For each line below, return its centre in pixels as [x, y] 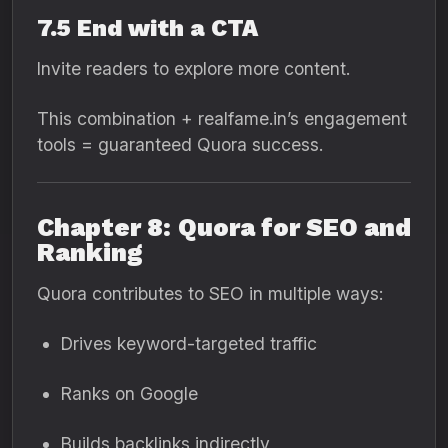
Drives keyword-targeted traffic [189, 343]
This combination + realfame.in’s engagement [222, 118]
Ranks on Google [129, 393]
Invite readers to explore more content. [193, 68]
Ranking [89, 252]
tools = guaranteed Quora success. [180, 144]
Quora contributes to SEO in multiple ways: [210, 293]
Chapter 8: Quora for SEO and [224, 227]
